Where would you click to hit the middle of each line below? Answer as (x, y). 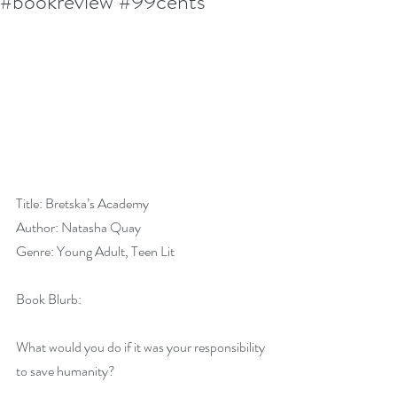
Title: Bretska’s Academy (82, 203)
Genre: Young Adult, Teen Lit (95, 251)
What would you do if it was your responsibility (142, 347)
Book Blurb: (49, 299)
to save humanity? (66, 371)
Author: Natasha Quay (78, 227)
